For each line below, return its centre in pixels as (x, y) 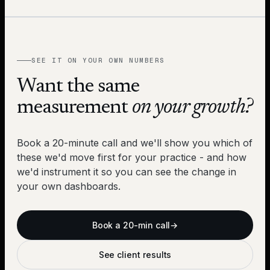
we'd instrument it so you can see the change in (127, 171)
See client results (135, 254)
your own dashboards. (69, 186)
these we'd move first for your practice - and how (132, 157)
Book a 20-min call (131, 225)
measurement (74, 108)
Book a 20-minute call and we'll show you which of (135, 143)
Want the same (78, 86)
